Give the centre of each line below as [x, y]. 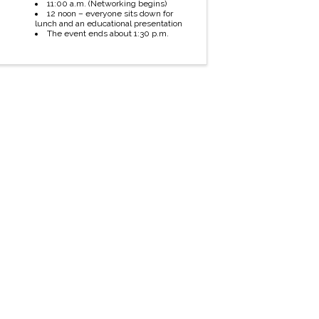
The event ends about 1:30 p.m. [108, 34]
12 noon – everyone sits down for [110, 14]
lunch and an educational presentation [108, 24]
